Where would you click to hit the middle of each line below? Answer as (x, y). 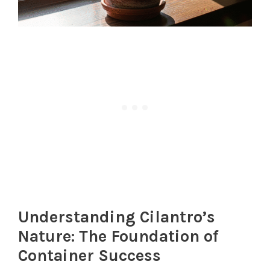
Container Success (89, 255)
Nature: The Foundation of (118, 236)
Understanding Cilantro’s (117, 217)
